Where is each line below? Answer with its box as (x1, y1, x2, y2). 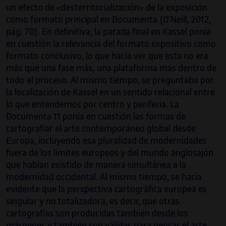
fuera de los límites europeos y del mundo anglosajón (6, 148, 213, 158)
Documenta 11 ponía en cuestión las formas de (6, 111, 186, 122)
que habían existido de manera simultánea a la (6, 160, 186, 171)
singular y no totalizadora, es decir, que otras (6, 196, 180, 207)
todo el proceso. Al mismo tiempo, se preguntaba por (6, 75, 214, 86)
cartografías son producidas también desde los (6, 208, 188, 219)
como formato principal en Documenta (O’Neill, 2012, (6, 15, 211, 25)
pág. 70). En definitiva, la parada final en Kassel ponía (6, 27, 211, 37)
